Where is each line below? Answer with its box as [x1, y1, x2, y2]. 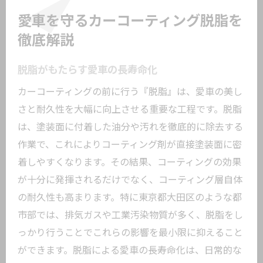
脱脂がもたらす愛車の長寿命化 [18, 64, 157, 76]
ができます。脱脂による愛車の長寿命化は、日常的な [18, 245, 242, 256]
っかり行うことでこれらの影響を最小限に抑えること [18, 227, 243, 238]
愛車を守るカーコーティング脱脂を [18, 13, 242, 29]
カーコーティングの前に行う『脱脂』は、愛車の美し [18, 86, 242, 97]
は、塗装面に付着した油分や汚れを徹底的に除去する [18, 122, 243, 133]
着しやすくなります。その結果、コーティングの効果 [18, 157, 241, 168]
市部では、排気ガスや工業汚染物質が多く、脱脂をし [18, 210, 243, 221]
